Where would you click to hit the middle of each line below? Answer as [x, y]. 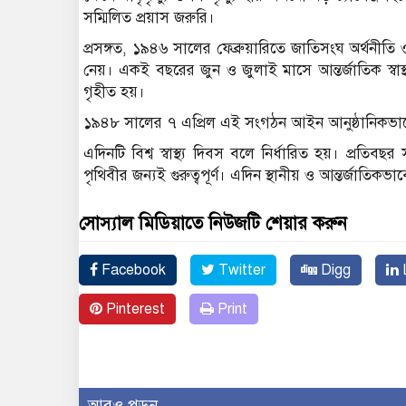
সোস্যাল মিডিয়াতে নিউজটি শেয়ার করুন [213, 223]
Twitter [240, 270]
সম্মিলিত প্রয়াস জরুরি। [149, 17]
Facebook [132, 270]
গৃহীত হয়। [114, 92]
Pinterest [134, 309]
